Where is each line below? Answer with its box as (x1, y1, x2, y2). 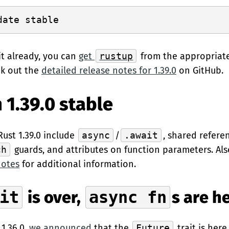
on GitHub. (176, 65, 223, 76)
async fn (89, 188, 167, 207)
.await (124, 130, 158, 141)
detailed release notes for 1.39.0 (41, 65, 176, 76)
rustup (99, 51, 133, 61)
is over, (24, 188, 84, 208)
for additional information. (19, 158, 136, 170)
